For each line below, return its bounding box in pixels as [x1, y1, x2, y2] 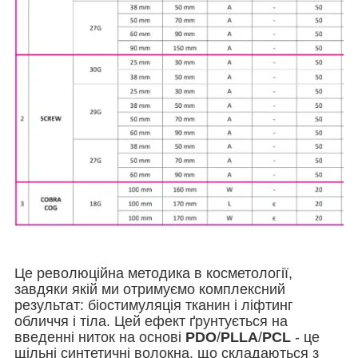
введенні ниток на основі [14, 328, 185, 345]
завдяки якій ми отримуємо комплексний [14, 280, 285, 297]
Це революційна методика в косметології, [14, 265, 292, 281]
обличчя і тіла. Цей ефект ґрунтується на [14, 312, 288, 329]
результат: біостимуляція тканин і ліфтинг [14, 296, 293, 313]
